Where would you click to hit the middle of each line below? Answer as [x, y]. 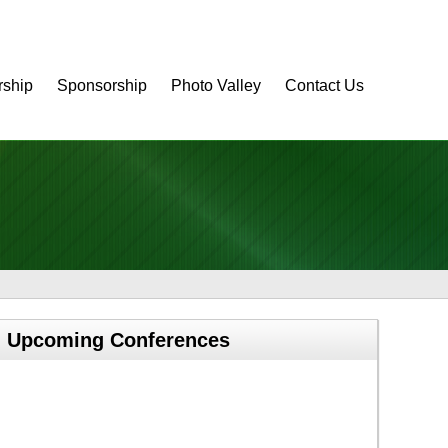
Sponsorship [102, 85]
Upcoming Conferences [118, 340]
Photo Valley [216, 85]
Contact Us [324, 85]
